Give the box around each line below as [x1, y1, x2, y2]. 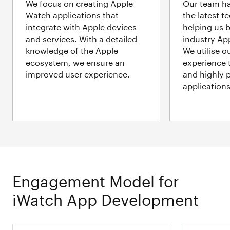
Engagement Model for [12, 166, 180, 191]
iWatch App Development [12, 185, 199, 209]
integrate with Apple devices [26, 19, 137, 32]
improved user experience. [26, 66, 130, 80]
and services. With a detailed [26, 31, 138, 44]
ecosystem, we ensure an [26, 54, 125, 68]
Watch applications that [26, 7, 119, 21]
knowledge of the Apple [26, 43, 119, 56]
